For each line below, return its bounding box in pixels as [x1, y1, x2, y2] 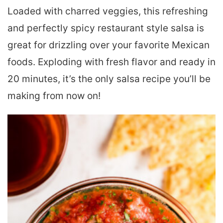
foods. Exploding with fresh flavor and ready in [7, 56, 216, 68]
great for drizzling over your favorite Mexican [7, 39, 210, 51]
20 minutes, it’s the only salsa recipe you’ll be [7, 73, 211, 85]
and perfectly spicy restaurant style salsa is [7, 22, 204, 34]
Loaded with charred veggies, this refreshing [7, 5, 208, 17]
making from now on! [7, 90, 101, 102]
